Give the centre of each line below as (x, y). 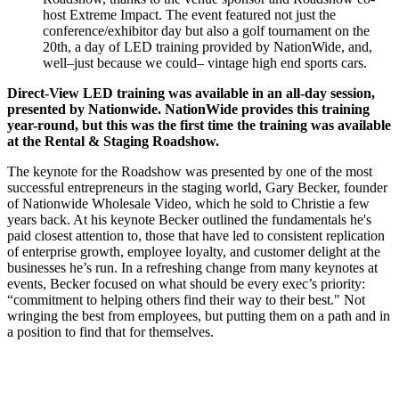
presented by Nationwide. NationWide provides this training (188, 110)
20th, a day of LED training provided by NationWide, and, (208, 47)
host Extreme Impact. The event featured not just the (189, 15)
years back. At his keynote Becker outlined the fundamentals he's (189, 220)
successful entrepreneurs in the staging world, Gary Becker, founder (197, 188)
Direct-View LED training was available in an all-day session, (191, 94)
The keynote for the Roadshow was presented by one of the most (190, 172)
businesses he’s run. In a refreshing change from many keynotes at (192, 268)
